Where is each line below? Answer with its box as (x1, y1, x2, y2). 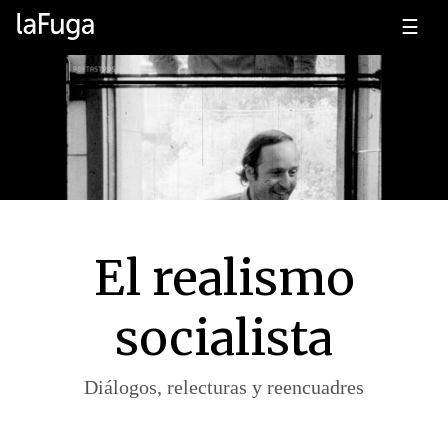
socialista (115, 308, 333, 368)
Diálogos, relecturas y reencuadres (84, 376, 364, 398)
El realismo (93, 248, 355, 308)
